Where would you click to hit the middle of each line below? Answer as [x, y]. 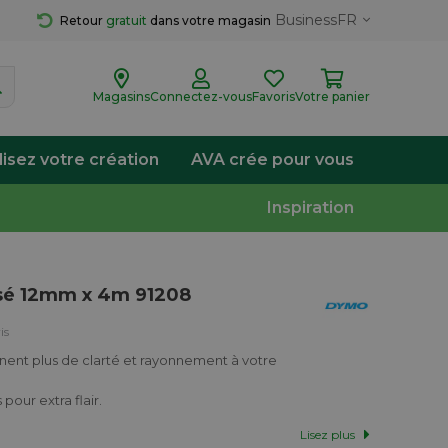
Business [306, 20]
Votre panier [332, 96]
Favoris [273, 96]
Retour [83, 20]
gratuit [126, 20]
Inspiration [310, 207]
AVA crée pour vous [272, 159]
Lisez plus [327, 434]
